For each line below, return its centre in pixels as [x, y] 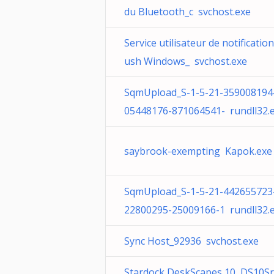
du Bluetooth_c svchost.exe [187, 12]
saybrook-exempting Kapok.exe [198, 151]
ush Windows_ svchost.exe [186, 61]
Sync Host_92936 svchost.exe [191, 241]
